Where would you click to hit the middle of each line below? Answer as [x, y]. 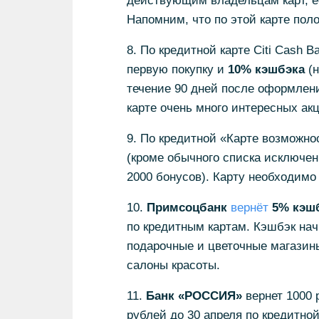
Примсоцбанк [187, 208]
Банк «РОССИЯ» [192, 296]
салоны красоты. [173, 265]
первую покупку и [177, 69]
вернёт [249, 208]
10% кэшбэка [266, 69]
